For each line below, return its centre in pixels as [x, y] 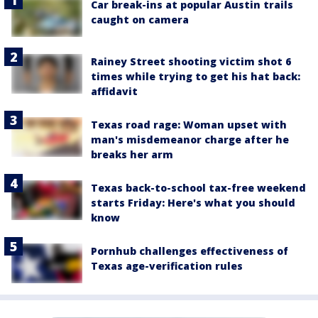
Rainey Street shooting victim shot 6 [191, 62]
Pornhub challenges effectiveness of [190, 251]
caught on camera [140, 19]
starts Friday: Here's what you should [193, 203]
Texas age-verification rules [167, 266]
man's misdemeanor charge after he [190, 140]
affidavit [114, 92]
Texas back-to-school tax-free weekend [198, 188]
